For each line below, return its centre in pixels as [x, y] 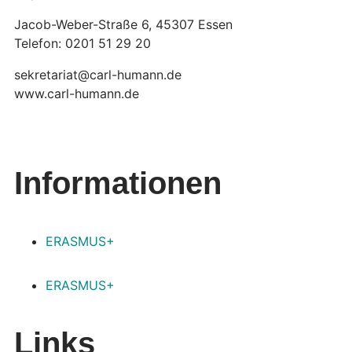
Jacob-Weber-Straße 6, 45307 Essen [123, 24]
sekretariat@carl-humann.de [98, 74]
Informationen [118, 183]
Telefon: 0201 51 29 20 [82, 43]
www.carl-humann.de [77, 93]
